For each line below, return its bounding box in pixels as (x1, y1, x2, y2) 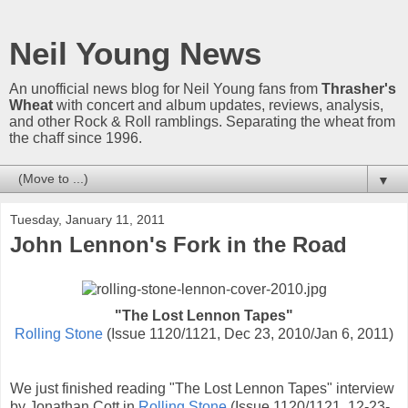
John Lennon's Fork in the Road (10, 232, 347, 257)
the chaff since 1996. (9, 130, 142, 146)
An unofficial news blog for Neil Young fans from (9, 81, 321, 97)
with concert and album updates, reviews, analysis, (53, 97, 383, 113)
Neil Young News (9, 36, 261, 71)
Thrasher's (321, 81, 396, 97)
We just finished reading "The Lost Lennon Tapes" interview (10, 380, 394, 396)
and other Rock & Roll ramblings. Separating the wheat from (9, 114, 395, 129)
